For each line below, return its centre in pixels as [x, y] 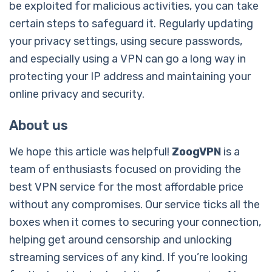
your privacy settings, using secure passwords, [126, 41]
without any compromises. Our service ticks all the [134, 204]
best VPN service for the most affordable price [126, 187]
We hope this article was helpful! [90, 151]
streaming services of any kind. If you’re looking [128, 257]
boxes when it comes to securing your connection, [135, 222]
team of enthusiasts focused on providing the [125, 169]
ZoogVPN [196, 151]
